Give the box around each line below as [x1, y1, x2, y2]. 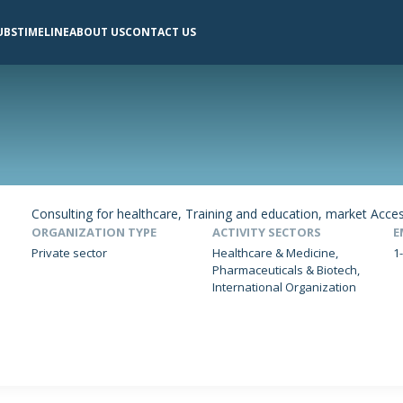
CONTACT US [124, 24, 196, 40]
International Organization [212, 278, 357, 295]
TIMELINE [16, 24, 69, 40]
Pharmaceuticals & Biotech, [212, 261, 361, 278]
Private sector [31, 244, 108, 261]
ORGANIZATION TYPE [31, 224, 157, 241]
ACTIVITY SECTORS [212, 224, 322, 241]
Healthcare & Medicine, [212, 244, 339, 261]
